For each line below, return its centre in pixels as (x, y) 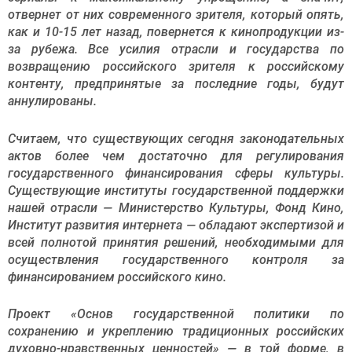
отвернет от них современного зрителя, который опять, (176, 15)
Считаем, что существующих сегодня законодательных (176, 138)
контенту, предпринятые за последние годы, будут (176, 84)
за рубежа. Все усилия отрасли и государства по (176, 49)
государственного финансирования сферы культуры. (176, 173)
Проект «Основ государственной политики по (176, 314)
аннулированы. (55, 101)
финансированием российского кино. (117, 277)
